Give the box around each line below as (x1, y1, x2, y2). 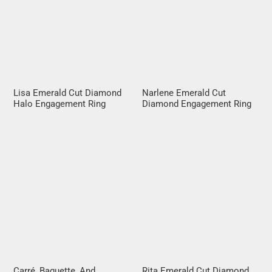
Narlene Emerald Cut (142, 87, 226, 99)
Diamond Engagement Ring (142, 98, 251, 110)
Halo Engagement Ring (13, 98, 106, 110)
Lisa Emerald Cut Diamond (13, 87, 122, 99)
